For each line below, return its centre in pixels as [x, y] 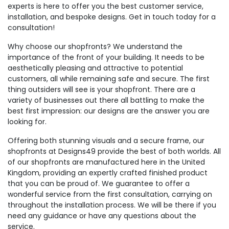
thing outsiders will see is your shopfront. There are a [101, 89]
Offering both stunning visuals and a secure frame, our [106, 141]
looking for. [27, 122]
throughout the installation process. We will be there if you [112, 205]
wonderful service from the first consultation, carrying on [110, 194]
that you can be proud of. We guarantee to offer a [99, 184]
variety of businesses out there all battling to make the [106, 100]
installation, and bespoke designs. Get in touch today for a [112, 17]
